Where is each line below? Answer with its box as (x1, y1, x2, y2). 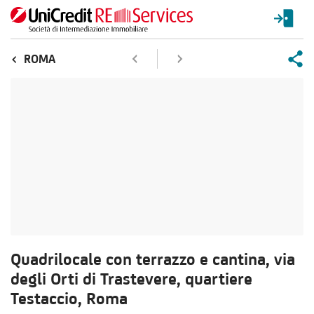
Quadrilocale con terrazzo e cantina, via (11, 250, 295, 268)
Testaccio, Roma (11, 289, 128, 308)
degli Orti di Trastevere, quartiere (11, 269, 252, 288)
